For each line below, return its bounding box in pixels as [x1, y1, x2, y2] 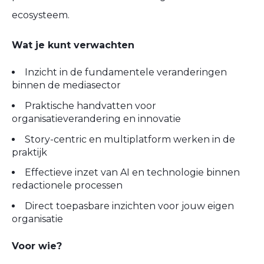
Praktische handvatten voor [25, 100, 156, 111]
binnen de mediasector [12, 80, 121, 91]
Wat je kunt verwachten [12, 39, 134, 51]
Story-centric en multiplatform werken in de [25, 133, 235, 145]
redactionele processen [12, 180, 123, 192]
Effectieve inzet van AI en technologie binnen [25, 167, 240, 179]
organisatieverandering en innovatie [12, 113, 181, 124]
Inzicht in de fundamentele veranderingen [25, 67, 227, 78]
